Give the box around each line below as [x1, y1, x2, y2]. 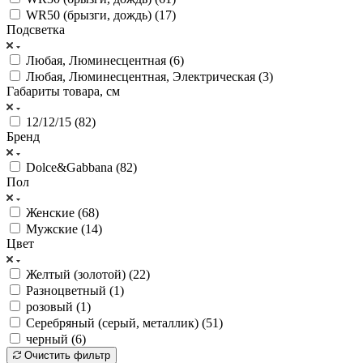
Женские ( [26, 205, 82, 220]
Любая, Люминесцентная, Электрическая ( [26, 69, 263, 83]
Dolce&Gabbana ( [26, 160, 120, 174]
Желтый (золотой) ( [26, 267, 133, 281]
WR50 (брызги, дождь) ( [26, 7, 159, 22]
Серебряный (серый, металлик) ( [26, 315, 206, 330]
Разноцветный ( [26, 283, 113, 297]
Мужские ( [26, 221, 85, 236]
